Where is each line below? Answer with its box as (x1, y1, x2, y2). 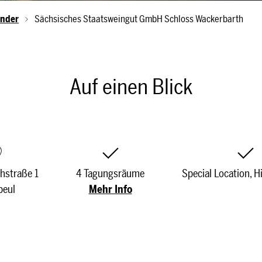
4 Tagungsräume (76, 167, 144, 180)
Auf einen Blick (69, 74, 193, 99)
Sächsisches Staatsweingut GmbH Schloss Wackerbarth (34, 13, 243, 25)
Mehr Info (88, 183, 132, 196)
